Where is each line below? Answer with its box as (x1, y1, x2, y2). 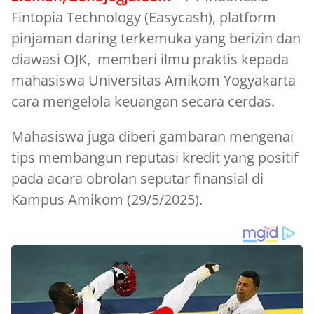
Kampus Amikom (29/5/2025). (11, 189, 203, 209)
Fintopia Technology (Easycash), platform (11, 7, 276, 27)
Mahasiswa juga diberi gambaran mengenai (11, 126, 294, 146)
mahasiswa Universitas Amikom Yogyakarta (11, 70, 296, 90)
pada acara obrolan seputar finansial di (11, 168, 264, 188)
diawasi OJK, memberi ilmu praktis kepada (11, 49, 289, 69)
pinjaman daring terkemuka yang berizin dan (11, 28, 301, 48)
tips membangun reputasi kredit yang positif (11, 147, 299, 167)
